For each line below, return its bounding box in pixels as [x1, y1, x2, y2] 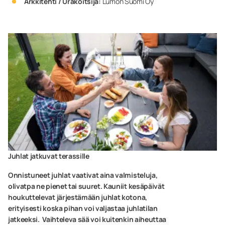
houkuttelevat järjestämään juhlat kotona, [8, 192, 147, 202]
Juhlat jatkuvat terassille [8, 151, 89, 161]
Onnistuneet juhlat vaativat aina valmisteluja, [8, 170, 158, 180]
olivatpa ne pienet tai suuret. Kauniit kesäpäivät [8, 181, 165, 191]
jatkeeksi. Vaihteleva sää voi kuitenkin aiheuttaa [8, 214, 166, 224]
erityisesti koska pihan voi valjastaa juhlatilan [8, 203, 158, 213]
